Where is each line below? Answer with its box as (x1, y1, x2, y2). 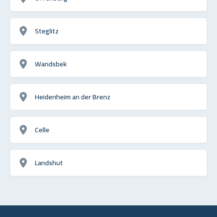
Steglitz (35, 24, 59, 37)
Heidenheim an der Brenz (35, 90, 110, 103)
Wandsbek (35, 57, 67, 70)
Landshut (35, 155, 63, 169)
